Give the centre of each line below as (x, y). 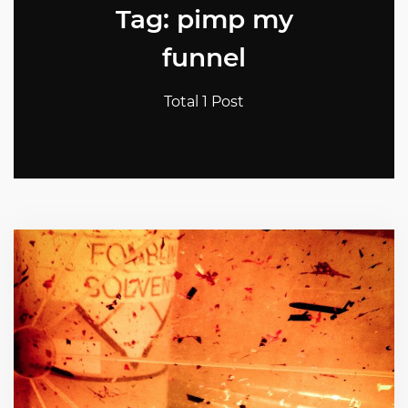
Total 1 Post (204, 101)
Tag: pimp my (204, 19)
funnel (204, 57)
